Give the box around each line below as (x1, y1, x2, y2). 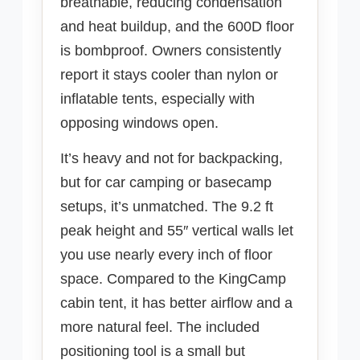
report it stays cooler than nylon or (60, 67, 278, 84)
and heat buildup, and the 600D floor (60, 18, 294, 35)
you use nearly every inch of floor (60, 247, 272, 264)
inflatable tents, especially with (60, 91, 255, 108)
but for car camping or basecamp (60, 174, 272, 191)
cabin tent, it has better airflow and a (60, 295, 292, 312)
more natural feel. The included (60, 319, 260, 336)
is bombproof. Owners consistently (60, 43, 281, 59)
